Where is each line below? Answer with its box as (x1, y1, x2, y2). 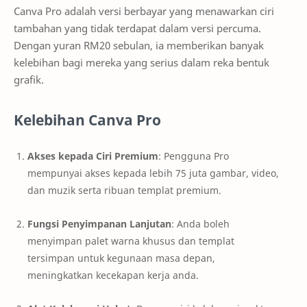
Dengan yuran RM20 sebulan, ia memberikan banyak (14, 38, 264, 53)
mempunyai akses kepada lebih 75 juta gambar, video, (27, 167, 279, 180)
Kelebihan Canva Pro (14, 110, 161, 130)
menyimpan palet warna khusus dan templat (27, 234, 234, 247)
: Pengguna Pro (158, 149, 229, 162)
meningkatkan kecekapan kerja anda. (27, 268, 199, 282)
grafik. (14, 73, 44, 87)
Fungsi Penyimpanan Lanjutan (27, 217, 171, 230)
